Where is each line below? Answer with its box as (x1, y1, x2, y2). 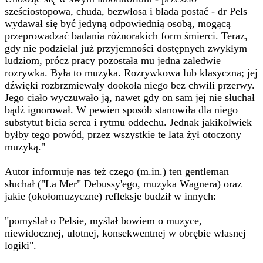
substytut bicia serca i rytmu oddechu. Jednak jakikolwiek (5, 116, 252, 128)
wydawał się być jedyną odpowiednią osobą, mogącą (5, 18, 231, 29)
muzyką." (5, 141, 45, 153)
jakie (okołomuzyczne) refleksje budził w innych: (5, 190, 216, 202)
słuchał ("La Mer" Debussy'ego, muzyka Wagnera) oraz (5, 178, 242, 190)
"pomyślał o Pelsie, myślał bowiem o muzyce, (5, 215, 202, 227)
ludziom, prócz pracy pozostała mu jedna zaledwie (5, 55, 221, 66)
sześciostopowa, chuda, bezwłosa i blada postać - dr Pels (5, 5, 247, 17)
